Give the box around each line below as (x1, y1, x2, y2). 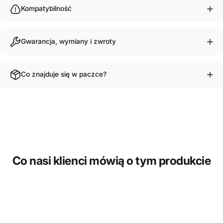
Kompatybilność (21, 4, 72, 12)
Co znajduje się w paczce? (21, 70, 107, 78)
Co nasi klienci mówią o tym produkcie (12, 153, 211, 168)
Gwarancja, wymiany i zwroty (21, 37, 116, 45)
